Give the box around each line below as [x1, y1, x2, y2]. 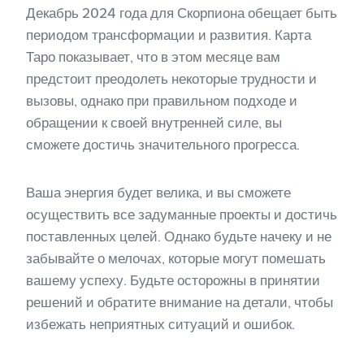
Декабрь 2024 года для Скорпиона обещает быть [26, 5, 337, 21]
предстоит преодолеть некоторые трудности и [26, 71, 317, 87]
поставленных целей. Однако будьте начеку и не [26, 228, 331, 245]
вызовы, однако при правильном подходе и [26, 93, 297, 109]
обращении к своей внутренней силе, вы [26, 115, 282, 131]
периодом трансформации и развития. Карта [26, 27, 311, 43]
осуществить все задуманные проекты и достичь [26, 206, 337, 223]
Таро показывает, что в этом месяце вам [26, 49, 280, 65]
